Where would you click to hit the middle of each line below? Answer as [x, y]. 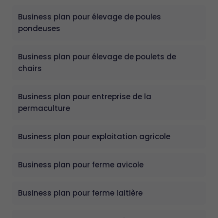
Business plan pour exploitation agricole [94, 136]
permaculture [44, 108]
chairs [30, 68]
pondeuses [39, 28]
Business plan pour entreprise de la [85, 96]
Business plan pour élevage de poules [90, 17]
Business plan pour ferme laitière [80, 193]
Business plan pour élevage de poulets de [97, 56]
